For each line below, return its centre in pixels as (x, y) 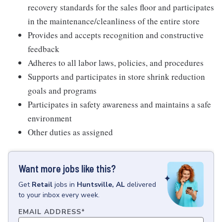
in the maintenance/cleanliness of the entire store (114, 21)
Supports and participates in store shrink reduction (116, 77)
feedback (44, 49)
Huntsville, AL (101, 185)
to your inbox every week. (59, 195)
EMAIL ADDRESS (50, 212)
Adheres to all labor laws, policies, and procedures (116, 63)
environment (50, 118)
